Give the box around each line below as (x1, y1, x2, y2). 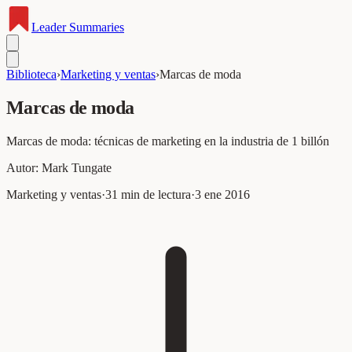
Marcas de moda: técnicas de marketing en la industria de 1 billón (6, 134, 329, 148)
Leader (31, 20, 66, 34)
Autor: (6, 160, 42, 174)
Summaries (66, 20, 124, 34)
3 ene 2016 (195, 187, 250, 201)
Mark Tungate (42, 160, 112, 174)
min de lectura (118, 187, 191, 201)
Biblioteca (6, 68, 57, 81)
